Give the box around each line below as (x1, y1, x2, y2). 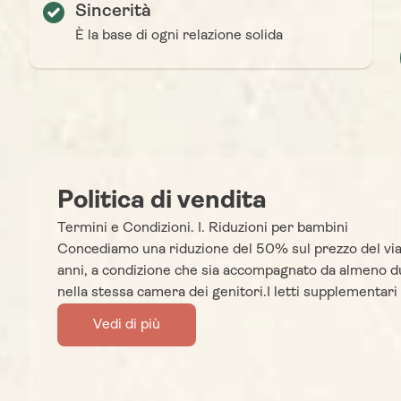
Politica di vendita (57, 189, 267, 215)
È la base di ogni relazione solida (75, 29, 283, 44)
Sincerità (75, 3, 151, 21)
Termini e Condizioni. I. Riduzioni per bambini (57, 221, 348, 236)
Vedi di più (93, 318, 160, 333)
